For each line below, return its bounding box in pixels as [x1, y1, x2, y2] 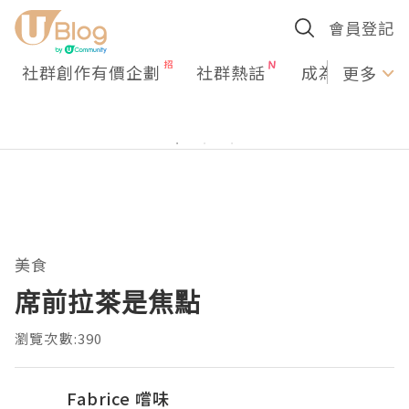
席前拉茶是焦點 [15, 285, 202, 320]
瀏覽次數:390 [15, 329, 103, 348]
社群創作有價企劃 [22, 60, 161, 84]
